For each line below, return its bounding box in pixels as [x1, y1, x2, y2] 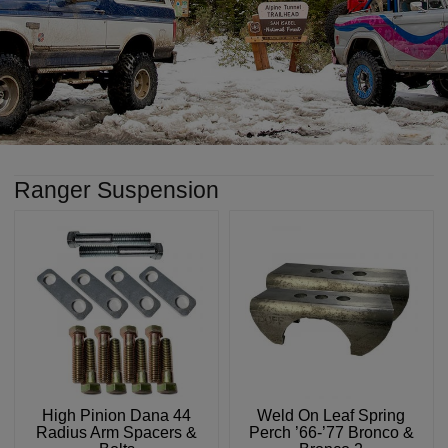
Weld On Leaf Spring [257, 407, 406, 425]
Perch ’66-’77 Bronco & [248, 424, 414, 442]
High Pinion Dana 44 [42, 407, 192, 425]
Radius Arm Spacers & [36, 424, 198, 442]
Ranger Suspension [14, 177, 220, 204]
